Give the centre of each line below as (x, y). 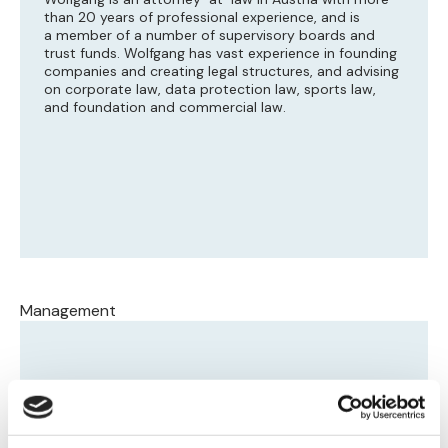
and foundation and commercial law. (165, 107)
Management (68, 311)
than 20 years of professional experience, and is (202, 17)
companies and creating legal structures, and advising (221, 71)
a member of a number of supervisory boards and (209, 35)
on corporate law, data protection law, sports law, (210, 89)
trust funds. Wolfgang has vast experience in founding (220, 53)
